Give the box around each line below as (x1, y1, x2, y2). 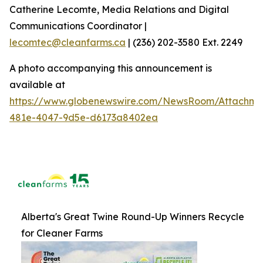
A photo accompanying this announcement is (9, 62, 212, 74)
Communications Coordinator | (9, 19, 147, 32)
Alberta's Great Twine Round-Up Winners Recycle (21, 210, 244, 222)
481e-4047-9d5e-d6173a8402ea (9, 111, 158, 123)
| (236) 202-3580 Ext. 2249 (126, 36, 242, 48)
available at (9, 78, 65, 90)
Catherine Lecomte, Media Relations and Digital (9, 3, 229, 15)
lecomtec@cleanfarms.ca (9, 36, 126, 48)
